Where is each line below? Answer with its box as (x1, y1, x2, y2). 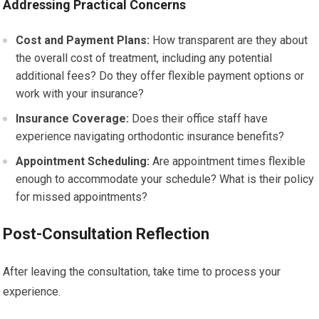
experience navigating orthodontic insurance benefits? (16, 129, 285, 143)
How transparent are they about (150, 33, 308, 47)
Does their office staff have (129, 111, 268, 125)
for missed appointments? (16, 189, 148, 204)
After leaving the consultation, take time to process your (3, 264, 281, 278)
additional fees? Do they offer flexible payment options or (16, 68, 305, 83)
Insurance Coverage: (16, 111, 130, 125)
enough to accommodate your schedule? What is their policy (16, 172, 315, 186)
